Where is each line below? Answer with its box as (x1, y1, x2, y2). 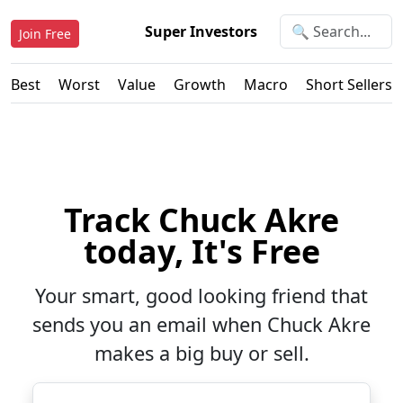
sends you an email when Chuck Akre (32, 311, 371, 337)
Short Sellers (306, 75, 392, 94)
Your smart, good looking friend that (35, 282, 368, 309)
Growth (174, 75, 226, 94)
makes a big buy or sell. (94, 340, 309, 366)
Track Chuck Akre (64, 198, 339, 241)
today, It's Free (83, 229, 320, 273)
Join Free (19, 24, 71, 42)
